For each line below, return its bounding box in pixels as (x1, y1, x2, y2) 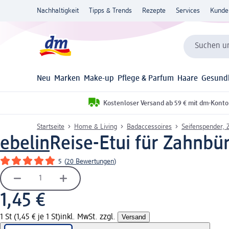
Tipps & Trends (89, 7, 132, 14)
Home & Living (74, 123, 117, 130)
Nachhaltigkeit (37, 7, 79, 14)
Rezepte (142, 7, 166, 14)
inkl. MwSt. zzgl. (60, 213, 118, 221)
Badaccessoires (127, 123, 172, 130)
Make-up (84, 75, 114, 83)
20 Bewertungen (66, 157, 114, 165)
